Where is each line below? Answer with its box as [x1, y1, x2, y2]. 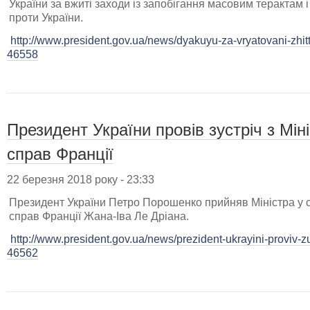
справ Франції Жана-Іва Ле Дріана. [9, 210, 189, 222]
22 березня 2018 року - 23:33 [7, 173, 154, 185]
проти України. [9, 11, 83, 24]
